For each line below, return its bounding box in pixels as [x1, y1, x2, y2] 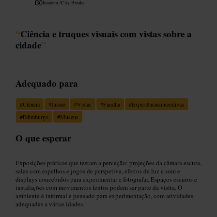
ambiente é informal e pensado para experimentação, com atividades [15, 191, 193, 200]
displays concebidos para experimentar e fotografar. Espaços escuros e [15, 174, 197, 184]
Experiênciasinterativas [132, 100, 184, 108]
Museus [60, 112, 78, 121]
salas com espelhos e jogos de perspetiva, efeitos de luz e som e [15, 166, 180, 175]
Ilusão [51, 100, 65, 108]
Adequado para [15, 76, 78, 90]
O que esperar [15, 131, 71, 144]
